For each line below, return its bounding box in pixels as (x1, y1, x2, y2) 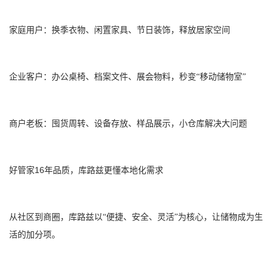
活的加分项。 (9, 230, 60, 239)
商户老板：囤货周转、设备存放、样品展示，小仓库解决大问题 (9, 119, 247, 128)
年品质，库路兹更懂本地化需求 (44, 166, 163, 175)
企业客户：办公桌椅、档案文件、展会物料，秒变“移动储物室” (9, 72, 246, 81)
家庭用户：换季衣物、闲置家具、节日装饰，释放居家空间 (9, 25, 230, 35)
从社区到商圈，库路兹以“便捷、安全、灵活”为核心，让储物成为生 (9, 212, 263, 222)
